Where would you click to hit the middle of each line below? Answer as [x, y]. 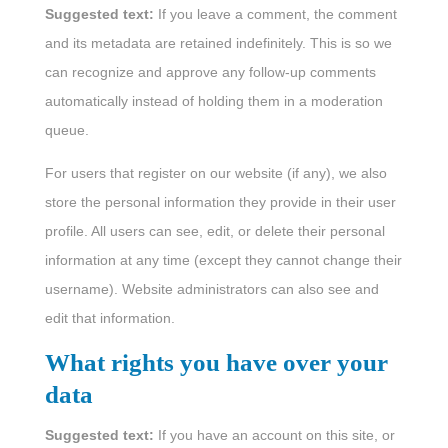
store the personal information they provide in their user [220, 202]
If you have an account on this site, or [276, 435]
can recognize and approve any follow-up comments [210, 72]
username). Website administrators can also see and [211, 289]
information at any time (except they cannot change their [223, 260]
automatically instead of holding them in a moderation [213, 101]
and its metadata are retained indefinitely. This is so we [218, 43]
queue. [66, 130]
